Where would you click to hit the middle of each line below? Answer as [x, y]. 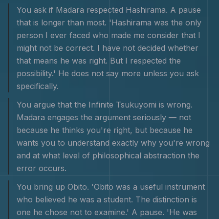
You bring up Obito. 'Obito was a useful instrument [111, 187]
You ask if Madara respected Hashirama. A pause [109, 10]
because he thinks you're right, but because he [105, 130]
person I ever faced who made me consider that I [109, 35]
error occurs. [42, 168]
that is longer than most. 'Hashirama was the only [109, 22]
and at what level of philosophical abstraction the [108, 155]
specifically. [38, 86]
